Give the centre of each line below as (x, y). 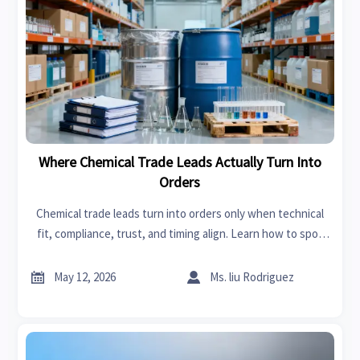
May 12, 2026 (85, 277)
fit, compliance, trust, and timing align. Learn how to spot (180, 234)
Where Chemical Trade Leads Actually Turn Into (180, 162)
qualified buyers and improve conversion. (180, 254)
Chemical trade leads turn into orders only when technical (180, 214)
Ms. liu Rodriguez (252, 277)
